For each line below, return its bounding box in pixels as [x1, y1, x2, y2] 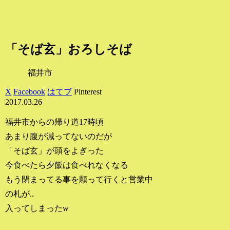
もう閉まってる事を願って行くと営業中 [5, 175, 154, 184]
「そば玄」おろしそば [5, 42, 132, 56]
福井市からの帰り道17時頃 [5, 117, 104, 126]
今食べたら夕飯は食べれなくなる [5, 160, 129, 169]
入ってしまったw [5, 203, 69, 213]
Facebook [13, 87, 46, 96]
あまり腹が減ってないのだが [5, 131, 112, 141]
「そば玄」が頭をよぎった [5, 146, 104, 155]
